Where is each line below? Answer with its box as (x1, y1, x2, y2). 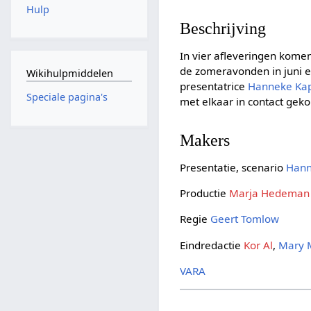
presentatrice (180, 79, 249, 94)
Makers (180, 130, 230, 149)
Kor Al (244, 237, 274, 252)
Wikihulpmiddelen (26, 66, 113, 80)
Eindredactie (180, 237, 244, 252)
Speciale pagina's (26, 90, 108, 104)
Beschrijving (180, 19, 267, 38)
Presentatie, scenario (180, 160, 287, 174)
